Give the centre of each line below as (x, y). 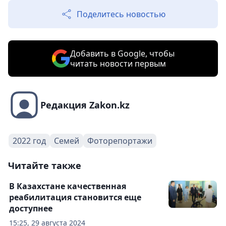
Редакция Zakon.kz (85, 105)
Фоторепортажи (120, 141)
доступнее (31, 208)
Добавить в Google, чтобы (122, 53)
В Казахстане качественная (68, 186)
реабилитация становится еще (75, 197)
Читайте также (45, 165)
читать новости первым (118, 64)
